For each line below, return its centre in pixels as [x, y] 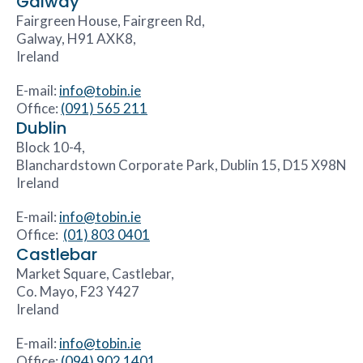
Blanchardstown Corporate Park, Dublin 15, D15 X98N [181, 164]
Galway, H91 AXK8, [76, 38]
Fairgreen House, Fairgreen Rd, [111, 20]
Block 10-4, [51, 147]
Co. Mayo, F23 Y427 [78, 291]
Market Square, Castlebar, [95, 273]
